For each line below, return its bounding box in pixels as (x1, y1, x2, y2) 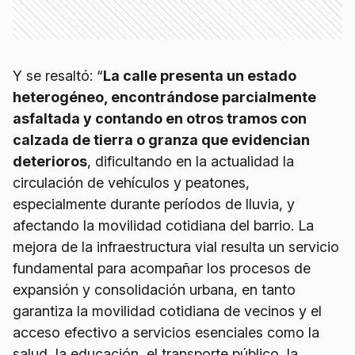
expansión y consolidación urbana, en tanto (13, 281, 296, 298)
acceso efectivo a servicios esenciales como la (13, 323, 319, 341)
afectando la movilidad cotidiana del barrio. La (13, 216, 314, 234)
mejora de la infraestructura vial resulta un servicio (13, 238, 339, 255)
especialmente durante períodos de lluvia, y (13, 195, 295, 212)
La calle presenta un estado (103, 67, 296, 84)
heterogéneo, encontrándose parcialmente (13, 88, 316, 105)
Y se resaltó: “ (13, 67, 103, 84)
